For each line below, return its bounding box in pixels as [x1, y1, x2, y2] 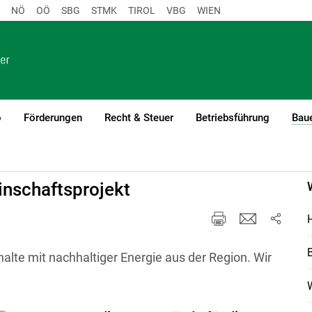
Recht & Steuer [104, 111, 173, 124]
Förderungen [23, 111, 82, 124]
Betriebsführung [195, 111, 270, 124]
